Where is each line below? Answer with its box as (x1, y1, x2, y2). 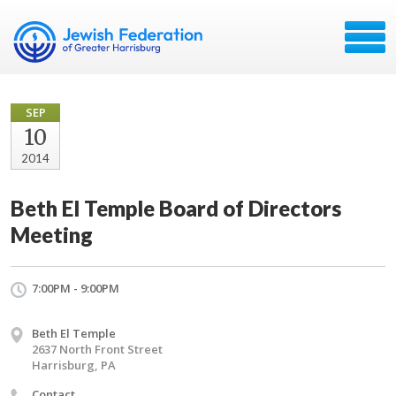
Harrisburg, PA (32, 357, 116, 373)
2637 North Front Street (32, 341, 163, 357)
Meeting (11, 222, 93, 247)
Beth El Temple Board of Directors (11, 195, 341, 221)
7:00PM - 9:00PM (32, 280, 119, 296)
